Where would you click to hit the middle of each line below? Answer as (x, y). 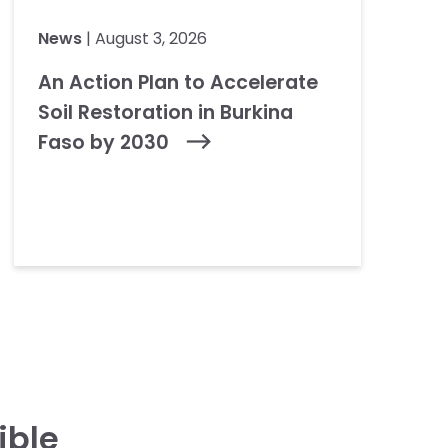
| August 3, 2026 (144, 38)
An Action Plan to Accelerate (177, 82)
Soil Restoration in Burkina (165, 112)
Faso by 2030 (105, 142)
